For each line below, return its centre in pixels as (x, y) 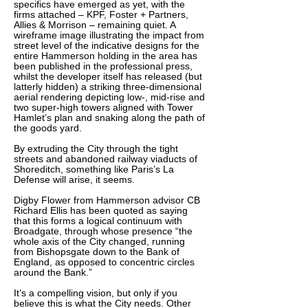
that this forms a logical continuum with (98, 221)
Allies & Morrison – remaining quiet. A (95, 25)
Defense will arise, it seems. (74, 179)
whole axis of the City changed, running (99, 241)
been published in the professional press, (103, 66)
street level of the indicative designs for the (107, 45)
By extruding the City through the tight (96, 148)
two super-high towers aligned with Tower (103, 107)
